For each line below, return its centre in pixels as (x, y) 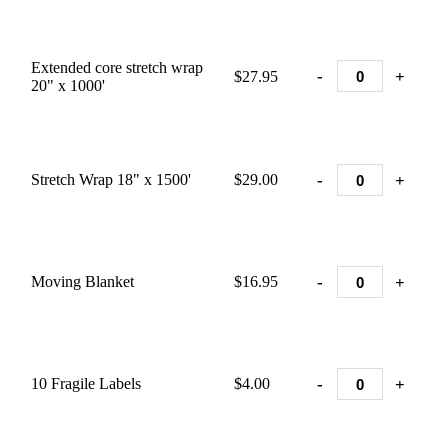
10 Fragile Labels (86, 383)
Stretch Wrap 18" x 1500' (111, 179)
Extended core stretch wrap (117, 67)
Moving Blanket (82, 281)
